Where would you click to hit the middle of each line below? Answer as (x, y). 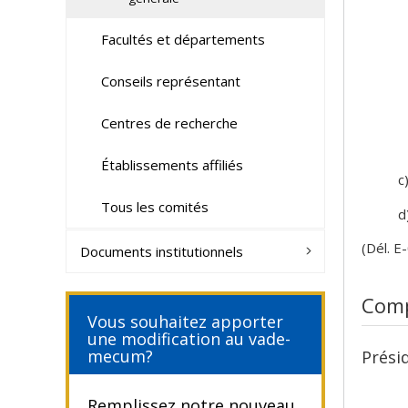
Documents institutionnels (162, 251)
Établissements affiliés (172, 165)
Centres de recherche (169, 123)
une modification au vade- (189, 339)
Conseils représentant (170, 81)
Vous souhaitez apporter (185, 321)
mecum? (120, 356)
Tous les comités (154, 207)
